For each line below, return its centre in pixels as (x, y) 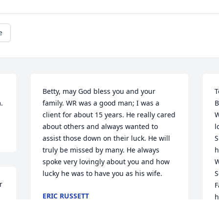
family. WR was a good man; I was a (101, 103)
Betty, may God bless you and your (99, 91)
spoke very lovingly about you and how (106, 162)
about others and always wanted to (100, 127)
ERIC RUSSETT (66, 196)
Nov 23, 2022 (64, 206)
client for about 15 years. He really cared (109, 115)
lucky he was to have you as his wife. (103, 174)
